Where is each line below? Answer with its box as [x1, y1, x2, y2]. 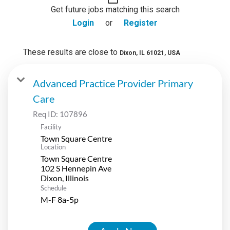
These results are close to [23, 47, 120, 57]
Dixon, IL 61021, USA [120, 49, 180, 56]
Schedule [41, 183, 67, 192]
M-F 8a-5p [41, 194, 79, 204]
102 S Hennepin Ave [41, 163, 111, 173]
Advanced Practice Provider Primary [33, 76, 193, 89]
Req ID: [33, 109, 60, 119]
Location [41, 142, 66, 151]
